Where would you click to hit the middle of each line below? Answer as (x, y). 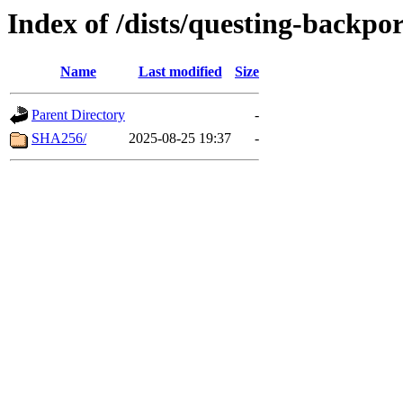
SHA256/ (59, 139)
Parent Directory (78, 115)
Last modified (180, 72)
